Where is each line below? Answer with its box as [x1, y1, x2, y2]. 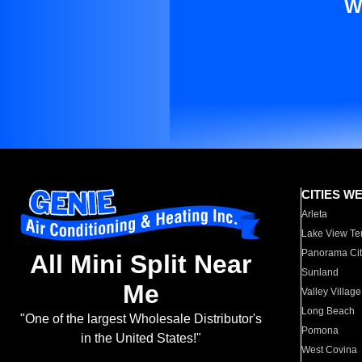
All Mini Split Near [30, 250, 251, 280]
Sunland [301, 267, 339, 278]
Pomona [301, 325, 339, 336]
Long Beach [301, 305, 356, 317]
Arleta [301, 208, 328, 220]
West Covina [301, 344, 358, 356]
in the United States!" [80, 331, 201, 346]
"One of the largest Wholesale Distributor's [19, 312, 262, 326]
